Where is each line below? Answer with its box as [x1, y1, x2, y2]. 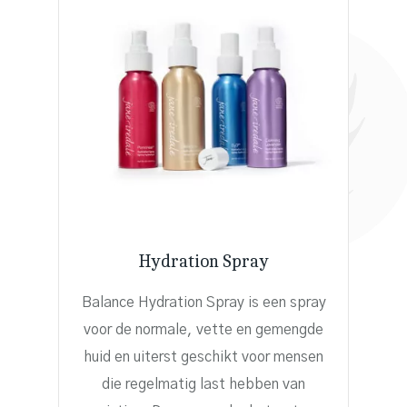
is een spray [247, 294, 326, 310]
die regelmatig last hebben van [102, 376, 305, 392]
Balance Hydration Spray [81, 294, 248, 310]
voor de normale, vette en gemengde [84, 322, 323, 337]
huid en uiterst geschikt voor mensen [84, 349, 323, 364]
